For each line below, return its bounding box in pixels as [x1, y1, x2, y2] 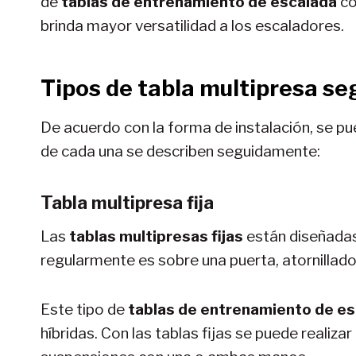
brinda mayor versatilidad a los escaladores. [41, 16, 344, 35]
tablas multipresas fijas [69, 226, 243, 246]
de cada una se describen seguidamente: [41, 141, 320, 161]
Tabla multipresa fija [41, 192, 214, 213]
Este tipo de [41, 300, 128, 319]
